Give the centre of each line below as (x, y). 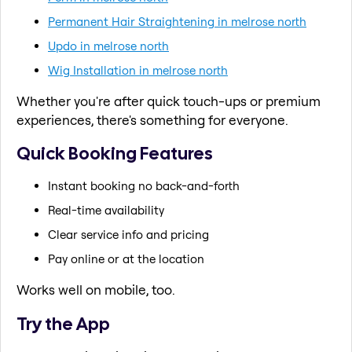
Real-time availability (106, 210)
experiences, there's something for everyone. (152, 119)
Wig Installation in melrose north (138, 70)
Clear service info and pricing (128, 234)
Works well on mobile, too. (96, 289)
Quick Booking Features (115, 154)
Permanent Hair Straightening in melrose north (177, 21)
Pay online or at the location (126, 258)
